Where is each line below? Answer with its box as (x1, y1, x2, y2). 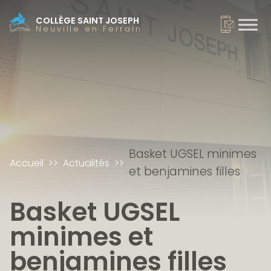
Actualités (63, 155, 109, 170)
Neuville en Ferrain (36, 24, 142, 34)
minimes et (10, 219, 153, 255)
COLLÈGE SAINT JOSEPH (36, 15, 140, 27)
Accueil (10, 155, 44, 170)
